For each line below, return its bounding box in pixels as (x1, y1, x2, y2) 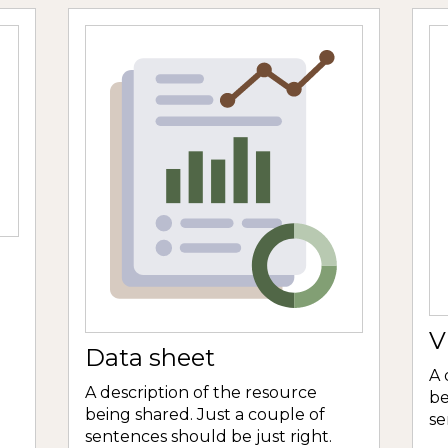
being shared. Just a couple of (85, 405, 325, 425)
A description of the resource (85, 383, 317, 403)
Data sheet (85, 343, 215, 373)
